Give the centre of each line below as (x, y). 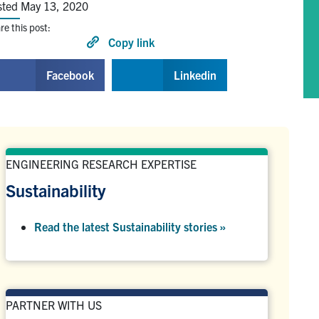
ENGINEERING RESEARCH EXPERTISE (101, 163)
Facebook (70, 75)
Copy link (132, 42)
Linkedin (195, 75)
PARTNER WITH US (54, 304)
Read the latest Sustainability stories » (130, 226)
